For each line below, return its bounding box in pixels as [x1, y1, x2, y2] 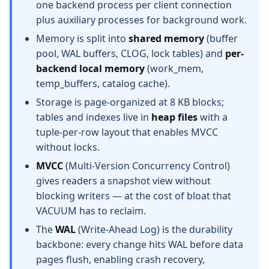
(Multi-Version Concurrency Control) [63, 159, 230, 172]
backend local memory [36, 62, 145, 75]
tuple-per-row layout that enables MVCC [36, 125, 218, 139]
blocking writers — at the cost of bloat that [36, 189, 231, 202]
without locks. [36, 141, 100, 154]
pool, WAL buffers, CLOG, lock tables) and [36, 47, 225, 60]
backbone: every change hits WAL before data [36, 238, 243, 251]
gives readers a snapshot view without [36, 174, 211, 187]
